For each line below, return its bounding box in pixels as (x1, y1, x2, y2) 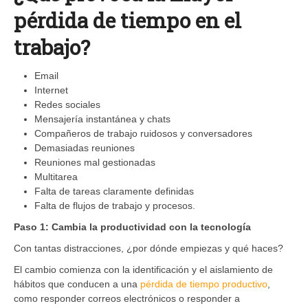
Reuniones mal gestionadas (34, 156, 155, 168)
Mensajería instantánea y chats (34, 113, 170, 124)
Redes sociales (34, 98, 100, 110)
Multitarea (34, 170, 78, 182)
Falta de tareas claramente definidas (34, 185, 194, 197)
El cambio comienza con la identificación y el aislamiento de (14, 263, 273, 275)
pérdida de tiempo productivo (140, 278, 267, 289)
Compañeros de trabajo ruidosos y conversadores (34, 127, 252, 139)
